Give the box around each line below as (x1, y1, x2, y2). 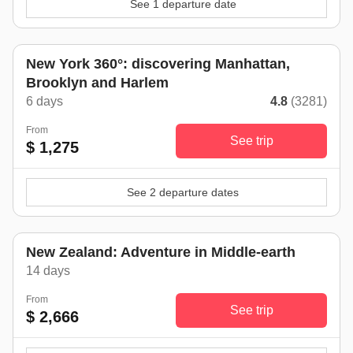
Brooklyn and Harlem (26, 74, 169, 91)
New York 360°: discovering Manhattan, (26, 55, 290, 72)
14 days (26, 263, 70, 277)
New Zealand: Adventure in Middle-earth (26, 243, 295, 260)
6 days (26, 94, 63, 108)
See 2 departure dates (127, 185, 239, 199)
